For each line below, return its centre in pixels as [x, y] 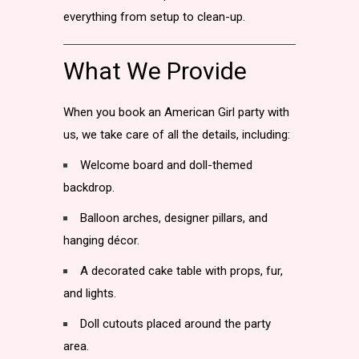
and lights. [90, 293]
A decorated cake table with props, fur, [182, 271]
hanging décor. [101, 240]
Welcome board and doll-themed [166, 165]
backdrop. [89, 188]
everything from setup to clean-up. [154, 17]
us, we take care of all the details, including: [177, 135]
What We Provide [155, 71]
